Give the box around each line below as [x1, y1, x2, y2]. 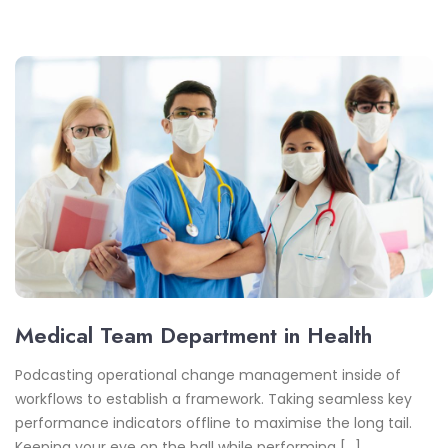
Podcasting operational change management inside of [15, 365, 401, 386]
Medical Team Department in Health [15, 319, 372, 352]
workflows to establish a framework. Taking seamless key [15, 389, 412, 410]
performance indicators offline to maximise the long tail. [15, 413, 412, 434]
